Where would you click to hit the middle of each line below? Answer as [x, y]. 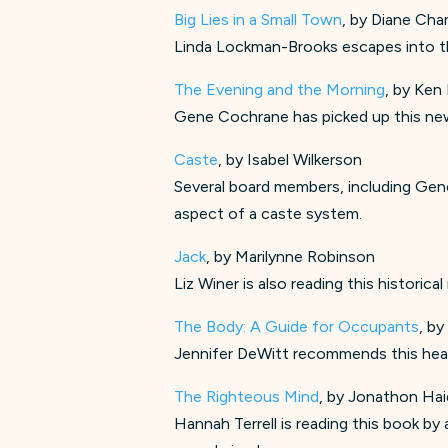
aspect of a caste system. [268, 213]
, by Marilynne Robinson [291, 256]
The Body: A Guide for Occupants [297, 326]
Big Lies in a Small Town [258, 19]
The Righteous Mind [247, 396]
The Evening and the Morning [280, 89]
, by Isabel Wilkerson [290, 159]
